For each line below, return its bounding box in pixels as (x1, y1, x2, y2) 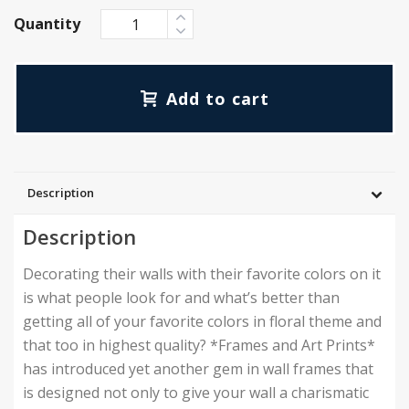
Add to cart (165, 88, 269, 110)
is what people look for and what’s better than (23, 287, 340, 308)
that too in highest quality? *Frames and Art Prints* (23, 334, 375, 355)
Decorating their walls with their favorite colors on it (23, 263, 381, 284)
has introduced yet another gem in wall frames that (23, 358, 373, 379)
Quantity (14, 14, 80, 35)
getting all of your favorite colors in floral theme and (23, 310, 382, 331)
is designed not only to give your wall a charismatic (23, 382, 369, 403)
